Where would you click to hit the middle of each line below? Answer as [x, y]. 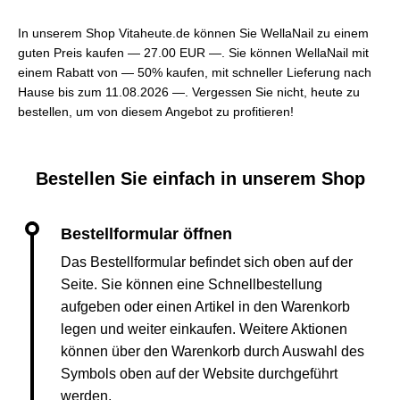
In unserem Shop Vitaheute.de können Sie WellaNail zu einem [193, 33]
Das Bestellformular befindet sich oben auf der [207, 262]
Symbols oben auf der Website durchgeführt [199, 374]
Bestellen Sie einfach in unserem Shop [200, 179]
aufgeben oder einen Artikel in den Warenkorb [205, 307]
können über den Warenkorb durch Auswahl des [212, 351]
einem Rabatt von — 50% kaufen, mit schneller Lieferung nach [195, 72]
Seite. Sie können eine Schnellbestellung [192, 284]
